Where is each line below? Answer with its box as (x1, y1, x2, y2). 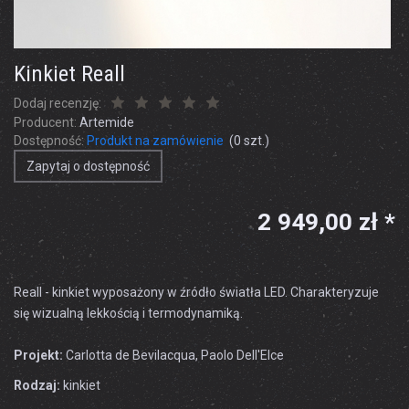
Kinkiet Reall (14, 60, 125, 87)
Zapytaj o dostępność (26, 159, 150, 173)
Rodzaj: (14, 378, 60, 393)
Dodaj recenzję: (14, 96, 101, 110)
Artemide (79, 115, 134, 130)
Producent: (14, 115, 77, 130)
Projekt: (14, 348, 63, 362)
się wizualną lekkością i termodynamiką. (14, 306, 246, 320)
